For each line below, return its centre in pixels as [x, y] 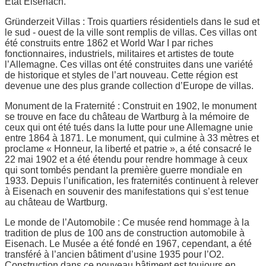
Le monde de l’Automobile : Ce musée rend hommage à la [127, 222]
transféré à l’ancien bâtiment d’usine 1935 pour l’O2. [114, 254]
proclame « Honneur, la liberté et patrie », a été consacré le [128, 148]
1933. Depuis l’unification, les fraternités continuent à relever [132, 180]
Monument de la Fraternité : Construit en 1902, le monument [131, 106]
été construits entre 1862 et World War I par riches [109, 43]
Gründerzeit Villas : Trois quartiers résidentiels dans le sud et [132, 21]
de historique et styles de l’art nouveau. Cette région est [121, 75]
